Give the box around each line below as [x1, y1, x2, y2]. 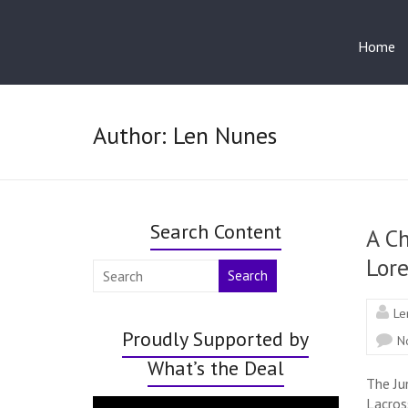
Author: [93, 119, 173, 150]
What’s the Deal [147, 354, 284, 381]
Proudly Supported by [122, 325, 310, 352]
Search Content [149, 218, 281, 244]
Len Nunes [173, 119, 277, 150]
